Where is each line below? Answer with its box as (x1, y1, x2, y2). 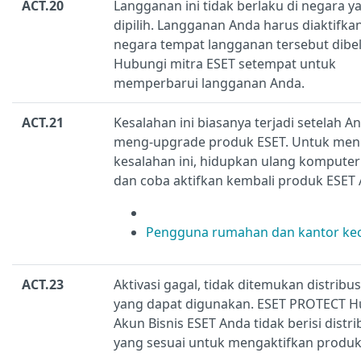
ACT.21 (22, 114, 64, 132)
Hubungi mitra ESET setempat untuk (114, 55, 336, 73)
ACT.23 (22, 276, 64, 294)
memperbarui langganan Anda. (114, 74, 305, 93)
